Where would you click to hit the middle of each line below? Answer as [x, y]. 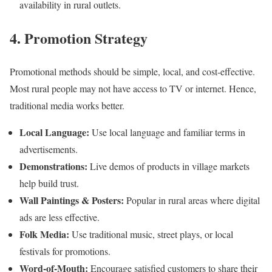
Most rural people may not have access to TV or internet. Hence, [133, 89]
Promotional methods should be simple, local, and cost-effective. [132, 72]
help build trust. [49, 183]
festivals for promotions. [65, 251]
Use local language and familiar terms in [167, 132]
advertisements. [49, 149]
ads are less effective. [59, 217]
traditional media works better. [67, 106]
